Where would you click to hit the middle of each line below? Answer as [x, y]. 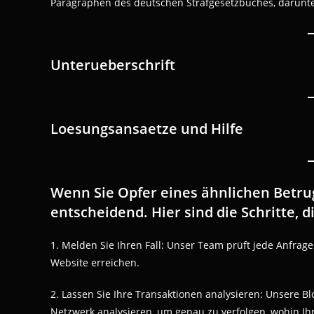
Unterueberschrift [113, 65]
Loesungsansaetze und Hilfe [147, 129]
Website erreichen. [95, 262]
